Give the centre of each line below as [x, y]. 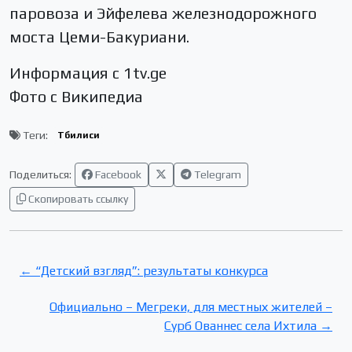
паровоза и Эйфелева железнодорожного [163, 13]
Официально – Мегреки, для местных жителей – [191, 306]
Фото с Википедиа [76, 96]
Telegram [216, 174]
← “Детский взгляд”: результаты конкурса [144, 270]
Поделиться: [40, 174]
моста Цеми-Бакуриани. [99, 36]
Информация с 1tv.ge [88, 72]
